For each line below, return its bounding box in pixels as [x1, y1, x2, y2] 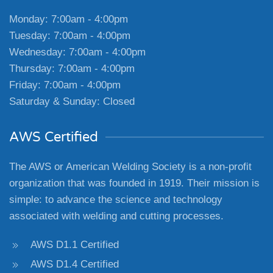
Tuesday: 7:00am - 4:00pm [9, 30, 130, 41]
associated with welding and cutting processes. [9, 210, 224, 222]
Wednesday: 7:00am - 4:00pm [9, 46, 146, 58]
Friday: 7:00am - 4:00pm [9, 79, 121, 91]
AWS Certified [9, 129, 98, 145]
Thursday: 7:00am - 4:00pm [9, 63, 135, 74]
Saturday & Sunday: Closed [9, 96, 135, 107]
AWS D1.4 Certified [30, 258, 119, 270]
